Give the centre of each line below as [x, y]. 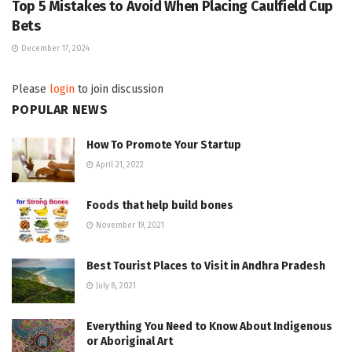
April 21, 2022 [119, 165]
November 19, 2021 [129, 225]
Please [31, 89]
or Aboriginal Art [130, 342]
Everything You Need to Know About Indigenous [209, 327]
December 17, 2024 [54, 48]
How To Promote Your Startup [164, 145]
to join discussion [119, 89]
